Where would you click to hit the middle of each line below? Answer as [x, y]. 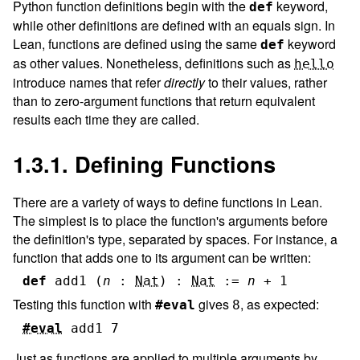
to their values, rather [266, 82]
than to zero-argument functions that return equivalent [164, 100]
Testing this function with [84, 304]
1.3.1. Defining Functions [144, 163]
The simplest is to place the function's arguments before [170, 220]
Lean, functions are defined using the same [137, 43]
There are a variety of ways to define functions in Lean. [168, 202]
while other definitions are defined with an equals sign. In [174, 25]
